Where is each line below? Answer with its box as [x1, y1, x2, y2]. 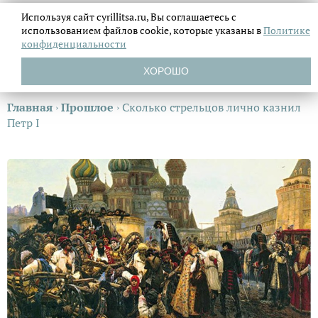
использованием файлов [21, 23, 140, 37]
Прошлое [61, 99, 114, 115]
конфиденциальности [21, 37, 126, 50]
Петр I [7, 115, 40, 131]
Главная [7, 99, 53, 115]
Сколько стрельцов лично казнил [122, 99, 301, 115]
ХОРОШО [143, 65, 189, 77]
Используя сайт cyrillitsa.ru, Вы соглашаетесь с [21, 10, 236, 23]
